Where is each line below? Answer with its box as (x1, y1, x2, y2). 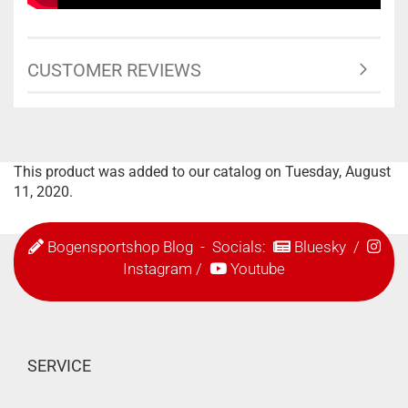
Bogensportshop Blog (46, 238, 193, 257)
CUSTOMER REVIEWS (27, 59, 201, 82)
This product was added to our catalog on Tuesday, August (14, 163, 391, 181)
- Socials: (192, 238, 273, 257)
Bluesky (293, 238, 346, 257)
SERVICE (27, 356, 91, 376)
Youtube (230, 260, 285, 279)
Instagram (123, 260, 192, 279)
